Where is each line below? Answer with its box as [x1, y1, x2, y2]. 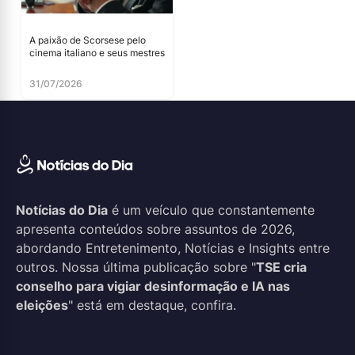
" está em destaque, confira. [68, 296, 236, 313]
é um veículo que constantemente [108, 201, 315, 218]
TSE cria [256, 258, 307, 275]
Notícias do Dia [16, 201, 108, 218]
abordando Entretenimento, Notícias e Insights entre [16, 239, 330, 256]
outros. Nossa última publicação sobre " [16, 258, 256, 275]
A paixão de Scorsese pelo [29, 33, 146, 46]
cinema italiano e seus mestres [29, 46, 165, 59]
